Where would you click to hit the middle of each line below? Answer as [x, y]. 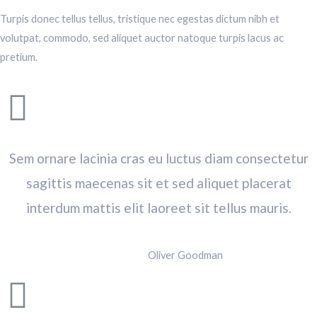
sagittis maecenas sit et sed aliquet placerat [158, 183]
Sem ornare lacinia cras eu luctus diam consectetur [158, 158]
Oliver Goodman [185, 255]
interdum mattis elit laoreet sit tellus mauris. [158, 208]
